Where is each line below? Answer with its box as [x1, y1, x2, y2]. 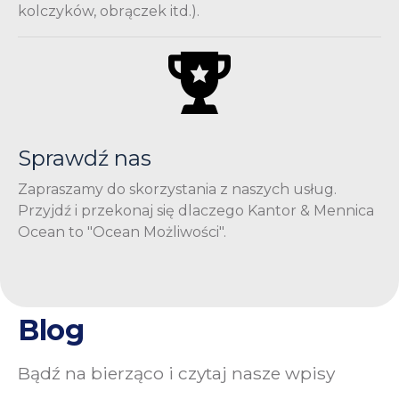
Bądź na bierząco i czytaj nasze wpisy [18, 362, 335, 384]
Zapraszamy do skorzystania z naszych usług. [18, 180, 337, 198]
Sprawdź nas [18, 144, 151, 171]
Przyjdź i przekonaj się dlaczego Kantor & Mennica [18, 201, 374, 219]
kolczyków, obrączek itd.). [18, 2, 199, 20]
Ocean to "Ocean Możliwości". [18, 223, 226, 240]
